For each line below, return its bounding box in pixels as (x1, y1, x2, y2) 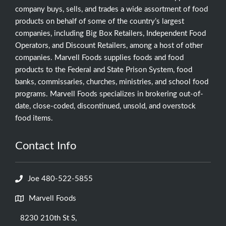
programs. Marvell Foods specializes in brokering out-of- (15, 90, 203, 98)
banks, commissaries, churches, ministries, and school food (15, 78, 208, 86)
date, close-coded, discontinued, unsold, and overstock (15, 102, 196, 110)
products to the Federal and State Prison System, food (15, 66, 192, 74)
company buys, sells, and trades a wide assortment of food (15, 5, 208, 13)
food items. (15, 114, 53, 122)
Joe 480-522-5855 (28, 175, 93, 183)
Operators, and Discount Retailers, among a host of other (15, 41, 203, 49)
